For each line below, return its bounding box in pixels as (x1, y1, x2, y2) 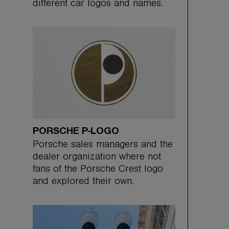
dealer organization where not (33, 152, 161, 163)
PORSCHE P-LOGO (33, 127, 119, 135)
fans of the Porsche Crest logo (33, 165, 163, 175)
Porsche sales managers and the (33, 140, 173, 151)
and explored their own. (33, 177, 134, 188)
